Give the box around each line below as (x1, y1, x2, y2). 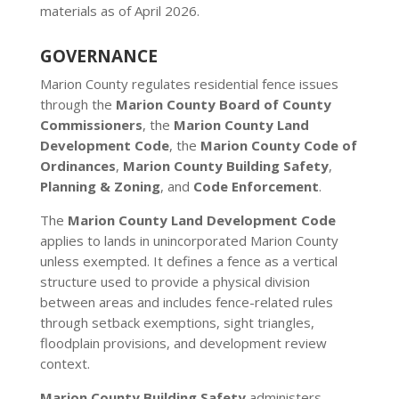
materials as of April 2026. (39, 2, 199, 20)
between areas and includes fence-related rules (39, 293, 333, 311)
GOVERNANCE (39, 45, 158, 68)
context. (39, 354, 90, 372)
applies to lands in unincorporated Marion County (39, 232, 338, 249)
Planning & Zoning (39, 177, 160, 195)
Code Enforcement (192, 177, 319, 195)
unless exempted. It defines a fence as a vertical (39, 252, 338, 270)
